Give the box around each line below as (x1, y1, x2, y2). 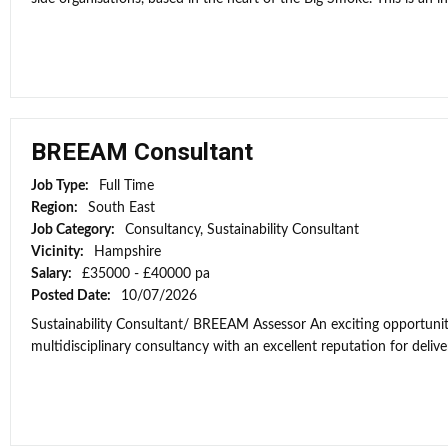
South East (88, 201, 155, 215)
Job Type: (31, 179, 92, 193)
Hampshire (94, 245, 161, 259)
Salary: (31, 267, 75, 281)
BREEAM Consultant (31, 138, 253, 166)
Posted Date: (31, 289, 114, 303)
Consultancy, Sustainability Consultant (125, 223, 359, 237)
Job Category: (31, 223, 118, 237)
